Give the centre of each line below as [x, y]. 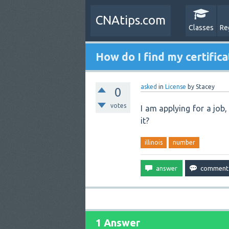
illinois [154, 142]
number [184, 142]
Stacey [205, 87]
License [176, 87]
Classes [201, 28]
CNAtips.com [131, 20]
